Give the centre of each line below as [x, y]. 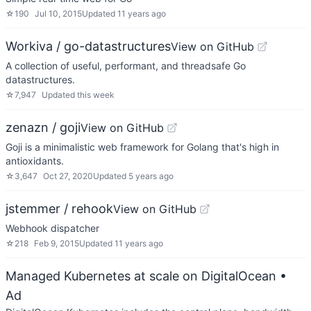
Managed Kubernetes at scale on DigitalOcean [141, 276]
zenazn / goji [43, 127]
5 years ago [151, 176]
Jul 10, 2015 [58, 14]
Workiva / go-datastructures [88, 46]
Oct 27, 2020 [68, 176]
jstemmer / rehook [59, 209]
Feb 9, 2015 [57, 243]
